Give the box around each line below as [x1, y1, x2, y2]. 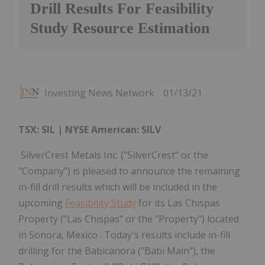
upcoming [18, 196, 65, 210]
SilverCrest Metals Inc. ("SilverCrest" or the [18, 148, 208, 162]
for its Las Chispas [136, 196, 220, 210]
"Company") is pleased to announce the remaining [18, 164, 240, 178]
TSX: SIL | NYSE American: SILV [18, 123, 161, 137]
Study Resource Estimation [30, 20, 209, 37]
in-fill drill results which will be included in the [18, 180, 217, 194]
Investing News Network [44, 86, 154, 100]
